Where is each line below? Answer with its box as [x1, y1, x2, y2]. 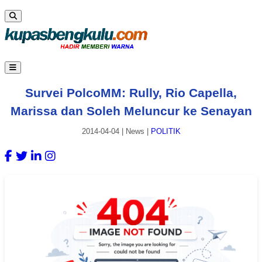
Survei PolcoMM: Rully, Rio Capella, [25, 85, 237, 99]
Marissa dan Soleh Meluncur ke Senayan [10, 104, 252, 118]
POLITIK [150, 127, 181, 136]
